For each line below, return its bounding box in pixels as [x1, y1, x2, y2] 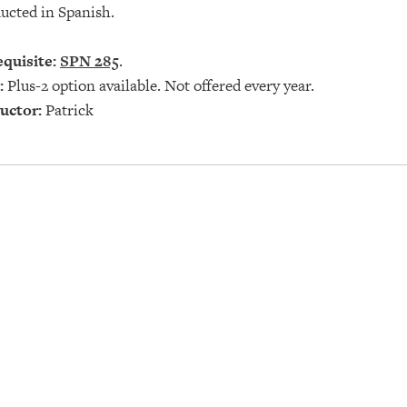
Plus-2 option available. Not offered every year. [4, 74, 314, 96]
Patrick [42, 99, 94, 121]
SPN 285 [60, 50, 119, 72]
